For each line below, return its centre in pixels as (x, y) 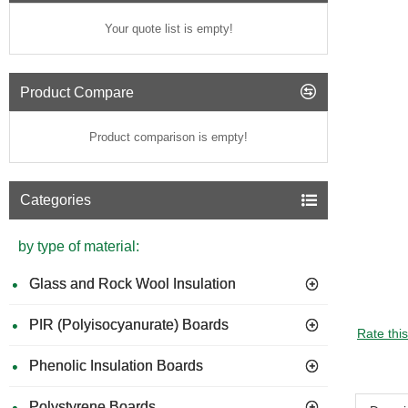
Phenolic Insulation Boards (116, 366)
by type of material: (79, 246)
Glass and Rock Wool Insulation (133, 284)
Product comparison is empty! (168, 137)
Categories (56, 200)
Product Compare (77, 92)
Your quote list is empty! (168, 29)
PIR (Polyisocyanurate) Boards (129, 325)
